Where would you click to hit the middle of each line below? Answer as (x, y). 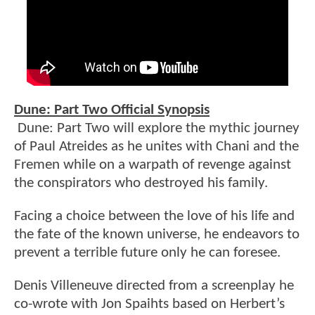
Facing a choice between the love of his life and (154, 216)
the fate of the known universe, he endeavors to (157, 234)
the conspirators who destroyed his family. (141, 183)
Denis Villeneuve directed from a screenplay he (154, 286)
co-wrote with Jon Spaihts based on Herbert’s (149, 304)
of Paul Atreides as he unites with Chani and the (156, 146)
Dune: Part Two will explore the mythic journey (157, 128)
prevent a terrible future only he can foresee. (147, 253)
